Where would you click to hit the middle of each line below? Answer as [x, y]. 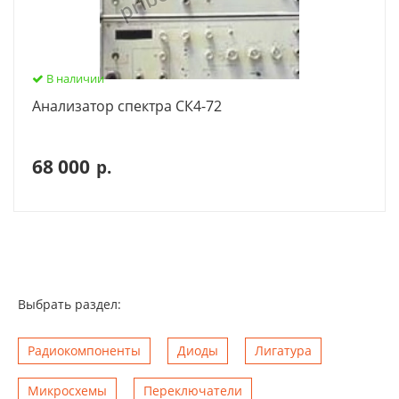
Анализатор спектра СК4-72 [127, 106]
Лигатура [283, 350]
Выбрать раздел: [69, 304]
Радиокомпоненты [84, 350]
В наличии [74, 78]
